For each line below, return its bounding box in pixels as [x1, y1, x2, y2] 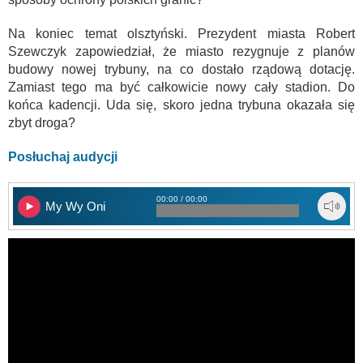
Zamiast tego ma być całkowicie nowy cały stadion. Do [8, 79, 355, 94]
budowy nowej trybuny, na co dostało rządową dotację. [8, 62, 355, 76]
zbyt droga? [8, 115, 75, 130]
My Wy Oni [45, 199, 105, 213]
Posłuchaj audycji [8, 149, 117, 164]
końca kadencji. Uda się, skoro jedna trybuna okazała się [8, 97, 355, 112]
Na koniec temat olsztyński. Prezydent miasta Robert [8, 26, 355, 41]
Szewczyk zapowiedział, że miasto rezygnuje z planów [8, 44, 355, 58]
